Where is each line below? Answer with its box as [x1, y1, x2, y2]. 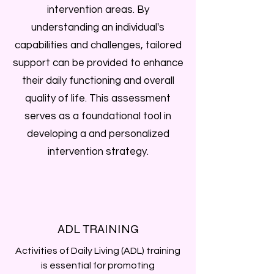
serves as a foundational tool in [24, 111, 171, 122]
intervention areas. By [46, 4, 149, 15]
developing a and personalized [26, 128, 169, 139]
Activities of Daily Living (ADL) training [15, 246, 180, 256]
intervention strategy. [47, 146, 149, 157]
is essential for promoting [41, 261, 155, 270]
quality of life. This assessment [25, 93, 171, 104]
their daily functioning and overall [21, 75, 174, 86]
